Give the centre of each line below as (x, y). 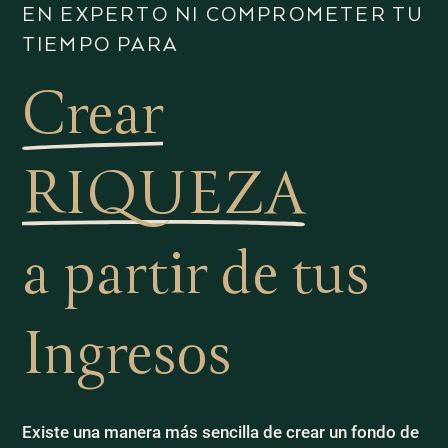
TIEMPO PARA (100, 46)
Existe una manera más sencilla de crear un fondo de (220, 432)
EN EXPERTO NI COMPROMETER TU (223, 16)
